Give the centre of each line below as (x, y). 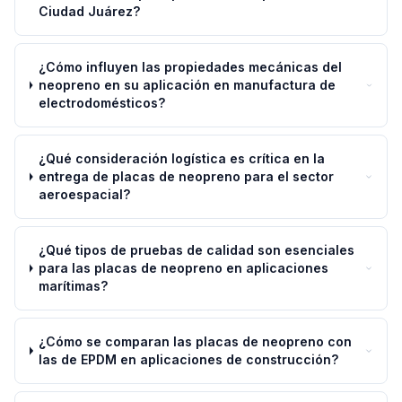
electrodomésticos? (101, 103)
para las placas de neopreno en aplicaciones (184, 268)
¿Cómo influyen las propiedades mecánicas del (190, 67)
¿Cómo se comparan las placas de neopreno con (196, 341)
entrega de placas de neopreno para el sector (187, 176)
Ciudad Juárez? (90, 11)
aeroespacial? (85, 194)
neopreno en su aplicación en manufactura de (187, 85)
